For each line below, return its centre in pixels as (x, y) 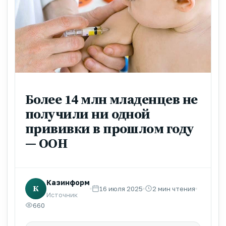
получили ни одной (88, 114)
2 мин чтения (174, 188)
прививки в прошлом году (110, 128)
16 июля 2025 (121, 188)
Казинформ (68, 182)
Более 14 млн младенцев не (111, 99)
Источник (62, 195)
